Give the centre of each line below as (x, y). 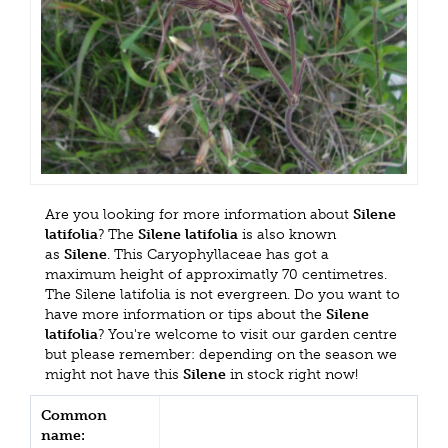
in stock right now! (292, 375)
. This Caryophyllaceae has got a (218, 255)
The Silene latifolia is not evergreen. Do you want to (222, 295)
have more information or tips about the (185, 315)
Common (74, 416)
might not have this (114, 375)
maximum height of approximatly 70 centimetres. (216, 275)
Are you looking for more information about (199, 215)
